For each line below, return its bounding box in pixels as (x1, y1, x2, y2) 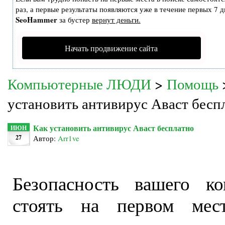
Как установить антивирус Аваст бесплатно (33, 122, 194, 134)
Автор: (33, 133, 58, 144)
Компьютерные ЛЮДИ (7, 74, 151, 94)
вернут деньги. (91, 15, 141, 25)
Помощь (166, 74, 218, 94)
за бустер (57, 15, 92, 25)
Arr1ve (57, 133, 79, 144)
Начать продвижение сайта (65, 43, 158, 54)
